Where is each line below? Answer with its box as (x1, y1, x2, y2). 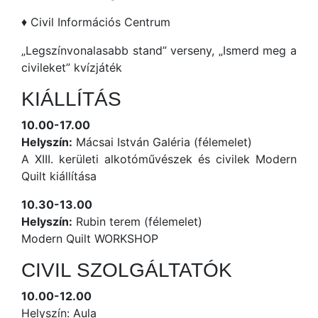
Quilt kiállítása (21, 169, 97, 184)
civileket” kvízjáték (21, 60, 122, 75)
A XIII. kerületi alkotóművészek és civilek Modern (21, 152, 297, 167)
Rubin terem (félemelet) (72, 214, 202, 229)
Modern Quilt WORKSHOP (21, 231, 158, 246)
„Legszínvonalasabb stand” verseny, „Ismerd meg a (21, 43, 297, 58)
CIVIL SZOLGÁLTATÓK (21, 259, 232, 282)
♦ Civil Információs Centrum (21, 15, 170, 30)
